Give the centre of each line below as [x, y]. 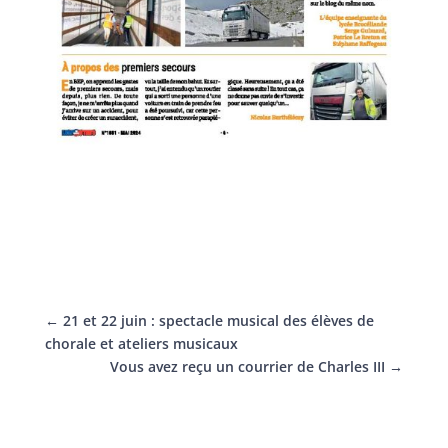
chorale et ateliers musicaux [141, 343]
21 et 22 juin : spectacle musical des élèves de [218, 320]
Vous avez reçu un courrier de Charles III [248, 366]
